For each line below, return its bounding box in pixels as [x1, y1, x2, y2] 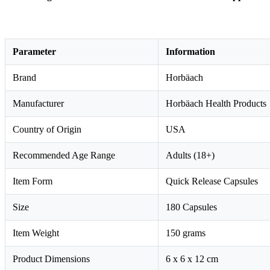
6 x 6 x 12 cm [166, 253, 218, 264]
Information [166, 46, 215, 57]
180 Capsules [166, 201, 217, 212]
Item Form [13, 175, 52, 186]
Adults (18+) [166, 149, 215, 160]
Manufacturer [13, 98, 64, 108]
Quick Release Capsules [166, 175, 258, 186]
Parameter [13, 46, 56, 57]
